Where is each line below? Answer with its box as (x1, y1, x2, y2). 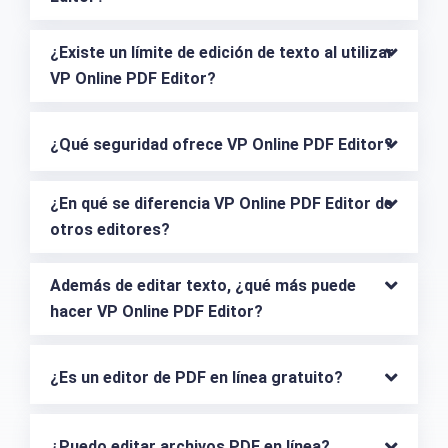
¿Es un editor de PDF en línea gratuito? (50, 368, 343, 388)
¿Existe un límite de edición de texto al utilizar (50, 43, 394, 63)
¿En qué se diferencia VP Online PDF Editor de (50, 194, 393, 214)
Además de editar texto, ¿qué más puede (50, 276, 356, 296)
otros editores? (50, 220, 170, 240)
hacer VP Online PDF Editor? (50, 302, 263, 322)
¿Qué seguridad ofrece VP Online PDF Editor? (50, 135, 393, 155)
